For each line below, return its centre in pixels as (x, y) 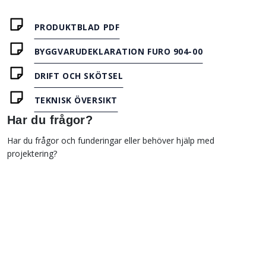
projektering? (32, 153)
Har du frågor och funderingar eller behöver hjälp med (111, 140)
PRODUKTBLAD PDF (77, 27)
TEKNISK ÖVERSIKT (76, 100)
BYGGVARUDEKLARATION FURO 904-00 (118, 51)
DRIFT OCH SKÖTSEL (79, 75)
